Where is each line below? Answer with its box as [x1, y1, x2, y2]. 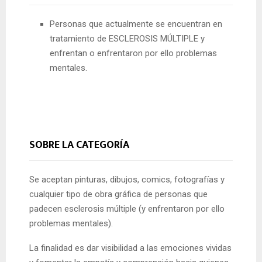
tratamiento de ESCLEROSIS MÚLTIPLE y [50, 33, 205, 44]
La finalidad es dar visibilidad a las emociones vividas [29, 243, 232, 254]
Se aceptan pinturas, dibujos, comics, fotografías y [29, 174, 225, 185]
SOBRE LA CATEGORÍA [29, 136, 129, 154]
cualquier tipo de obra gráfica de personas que [29, 189, 208, 200]
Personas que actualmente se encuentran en [50, 19, 222, 30]
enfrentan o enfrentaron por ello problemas [50, 48, 217, 59]
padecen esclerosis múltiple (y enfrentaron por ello [29, 204, 225, 215]
